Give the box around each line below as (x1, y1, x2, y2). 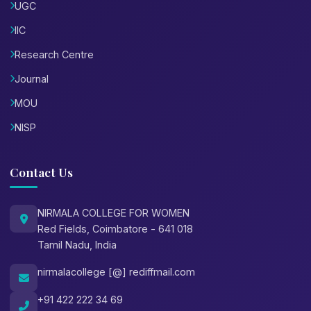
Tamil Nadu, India (37, 239, 117, 251)
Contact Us (10, 164, 73, 180)
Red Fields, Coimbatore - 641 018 (37, 223, 193, 235)
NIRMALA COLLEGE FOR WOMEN (37, 207, 190, 219)
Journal (15, 73, 49, 85)
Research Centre (15, 49, 94, 61)
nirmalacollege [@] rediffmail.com (37, 266, 195, 278)
